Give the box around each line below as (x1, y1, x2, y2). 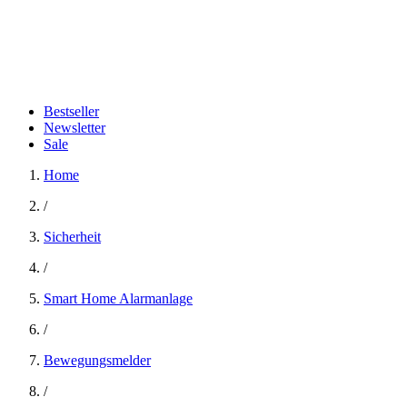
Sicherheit (44, 229, 101, 244)
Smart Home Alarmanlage (44, 291, 193, 306)
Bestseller (44, 104, 99, 119)
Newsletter (44, 120, 105, 135)
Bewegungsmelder (44, 352, 151, 368)
